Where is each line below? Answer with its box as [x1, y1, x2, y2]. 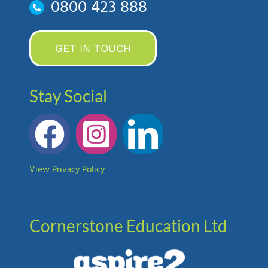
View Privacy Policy [29, 163, 105, 178]
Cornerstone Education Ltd [29, 215, 227, 236]
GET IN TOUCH [54, 42, 131, 55]
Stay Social [29, 86, 107, 106]
